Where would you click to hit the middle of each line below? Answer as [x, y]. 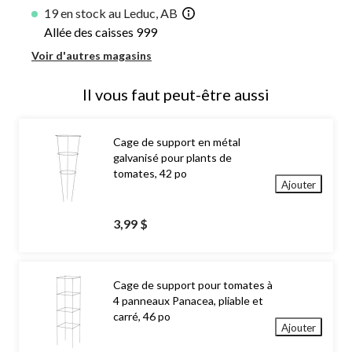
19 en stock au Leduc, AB [111, 13]
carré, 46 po [142, 317]
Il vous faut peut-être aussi [176, 95]
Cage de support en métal [177, 142]
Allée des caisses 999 [101, 32]
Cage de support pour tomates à [193, 285]
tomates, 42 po [150, 174]
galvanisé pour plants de [172, 158]
